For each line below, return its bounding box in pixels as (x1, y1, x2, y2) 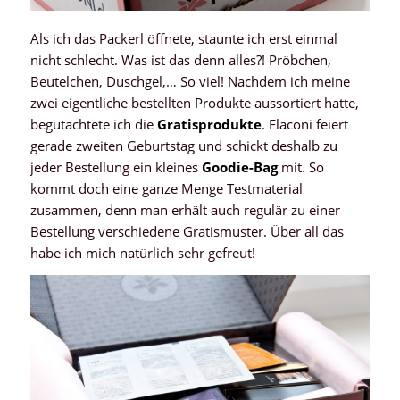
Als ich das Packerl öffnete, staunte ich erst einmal (29, 29, 337, 47)
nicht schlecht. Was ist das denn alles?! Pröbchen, (29, 50, 331, 69)
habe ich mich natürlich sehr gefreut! (29, 243, 255, 262)
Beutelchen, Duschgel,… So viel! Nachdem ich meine (29, 71, 350, 90)
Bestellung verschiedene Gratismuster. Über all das (29, 221, 344, 240)
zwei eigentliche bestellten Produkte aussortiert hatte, (29, 93, 359, 112)
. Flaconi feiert (261, 114, 348, 133)
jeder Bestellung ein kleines (29, 157, 202, 176)
